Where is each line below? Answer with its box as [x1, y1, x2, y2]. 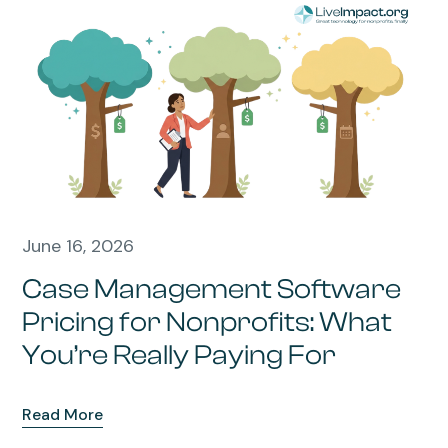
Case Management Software [22, 273, 402, 306]
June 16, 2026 [22, 234, 135, 259]
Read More [22, 404, 104, 426]
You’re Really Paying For [22, 339, 337, 372]
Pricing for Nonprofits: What [22, 306, 393, 339]
